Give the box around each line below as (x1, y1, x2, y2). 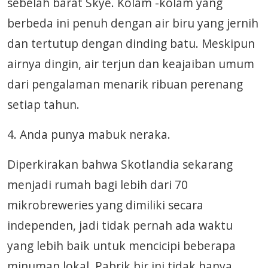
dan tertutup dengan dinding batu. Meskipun (7, 35, 255, 51)
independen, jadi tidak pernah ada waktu (7, 217, 233, 233)
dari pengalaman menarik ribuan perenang (7, 76, 243, 92)
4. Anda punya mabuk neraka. (7, 126, 170, 142)
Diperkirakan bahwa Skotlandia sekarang (7, 156, 233, 172)
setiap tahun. (7, 96, 80, 112)
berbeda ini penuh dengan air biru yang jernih (7, 15, 258, 31)
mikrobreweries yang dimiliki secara (7, 197, 203, 213)
